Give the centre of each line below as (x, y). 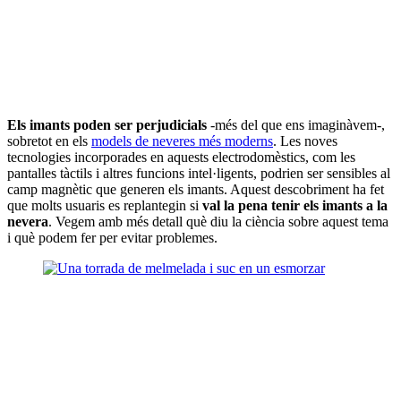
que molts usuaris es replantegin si (105, 205)
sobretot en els (49, 141)
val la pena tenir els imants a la (295, 205)
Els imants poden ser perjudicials (107, 124)
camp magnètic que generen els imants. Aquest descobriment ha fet (196, 189)
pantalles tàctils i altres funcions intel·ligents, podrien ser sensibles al (199, 173)
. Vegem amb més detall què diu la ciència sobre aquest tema (218, 221)
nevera (28, 221)
